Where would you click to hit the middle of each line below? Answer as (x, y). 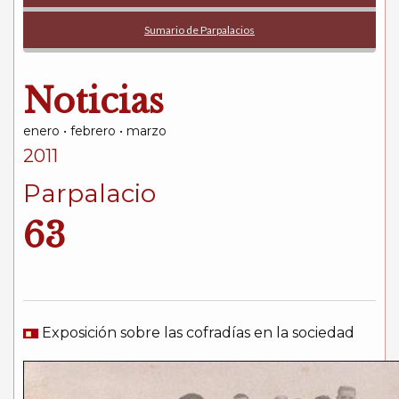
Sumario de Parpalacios (199, 30)
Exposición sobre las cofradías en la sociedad (196, 333)
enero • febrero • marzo (95, 131)
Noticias (94, 101)
